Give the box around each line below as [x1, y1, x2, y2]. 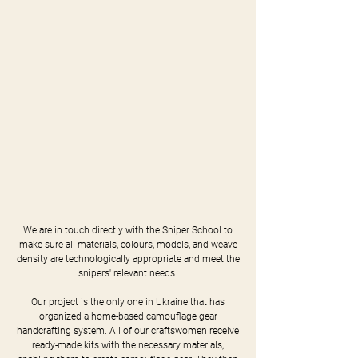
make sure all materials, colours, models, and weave [18, 239, 237, 250]
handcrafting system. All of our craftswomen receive [17, 325, 239, 336]
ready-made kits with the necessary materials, [32, 340, 224, 351]
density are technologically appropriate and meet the [16, 253, 240, 265]
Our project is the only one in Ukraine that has [31, 296, 225, 308]
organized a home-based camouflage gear [38, 311, 217, 322]
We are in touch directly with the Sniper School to [23, 225, 233, 236]
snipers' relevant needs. [78, 268, 177, 279]
